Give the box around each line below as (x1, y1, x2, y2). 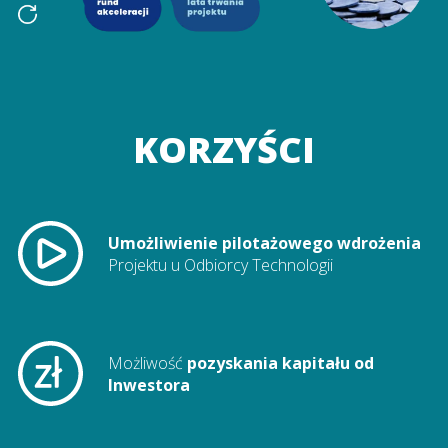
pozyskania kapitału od (186, 351, 374, 374)
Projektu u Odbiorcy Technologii (107, 253, 333, 276)
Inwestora (107, 373, 190, 396)
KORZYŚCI (133, 124, 315, 174)
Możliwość (107, 351, 187, 374)
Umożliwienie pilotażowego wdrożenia (107, 231, 421, 254)
